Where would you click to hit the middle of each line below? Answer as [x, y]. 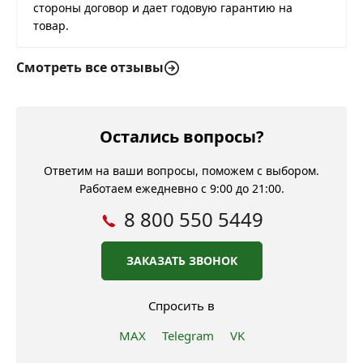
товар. [51, 26]
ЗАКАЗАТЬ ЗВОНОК [181, 261]
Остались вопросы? [181, 137]
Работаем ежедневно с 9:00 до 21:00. [181, 188]
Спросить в [181, 305]
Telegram [188, 335]
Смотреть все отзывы [90, 67]
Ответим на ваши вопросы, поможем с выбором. [181, 171]
